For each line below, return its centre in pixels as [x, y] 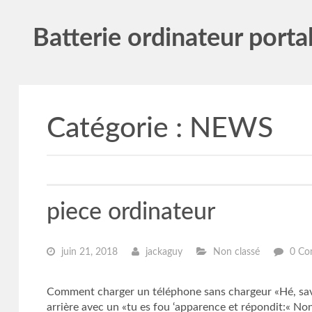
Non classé [235, 252]
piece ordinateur [131, 212]
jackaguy [162, 252]
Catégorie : [118, 128]
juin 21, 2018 [88, 252]
